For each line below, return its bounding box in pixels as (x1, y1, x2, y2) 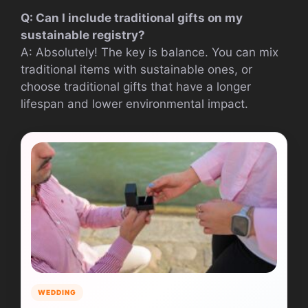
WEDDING (38, 288, 76, 297)
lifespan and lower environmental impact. (21, 97, 248, 111)
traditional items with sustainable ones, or (21, 63, 252, 77)
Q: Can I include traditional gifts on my (21, 11, 243, 25)
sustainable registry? (21, 28, 145, 43)
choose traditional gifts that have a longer (21, 80, 251, 94)
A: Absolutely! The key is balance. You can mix (21, 45, 278, 60)
